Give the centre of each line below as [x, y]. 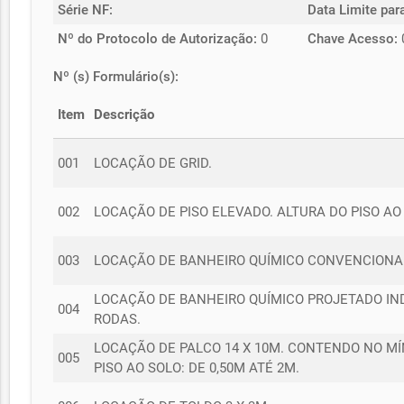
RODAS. [118, 319]
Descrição [124, 114]
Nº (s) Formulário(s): [116, 76]
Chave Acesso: [353, 38]
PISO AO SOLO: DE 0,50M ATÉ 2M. [197, 367]
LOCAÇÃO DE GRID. [153, 163]
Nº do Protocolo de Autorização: [158, 38]
